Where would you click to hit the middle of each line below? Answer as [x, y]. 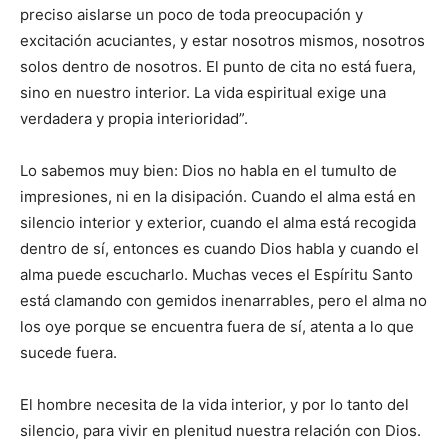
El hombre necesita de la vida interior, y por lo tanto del [214, 404]
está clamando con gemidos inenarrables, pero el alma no [223, 300]
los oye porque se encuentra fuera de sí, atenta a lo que [217, 326]
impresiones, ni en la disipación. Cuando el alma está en [218, 196]
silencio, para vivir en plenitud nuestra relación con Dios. [220, 430]
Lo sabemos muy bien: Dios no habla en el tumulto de [208, 170]
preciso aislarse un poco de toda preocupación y [191, 14]
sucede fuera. [68, 352]
